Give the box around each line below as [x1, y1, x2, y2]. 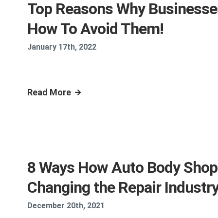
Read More [27, 87, 71, 97]
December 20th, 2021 [27, 201, 105, 210]
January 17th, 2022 [27, 42, 96, 52]
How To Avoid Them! [27, 19, 163, 38]
